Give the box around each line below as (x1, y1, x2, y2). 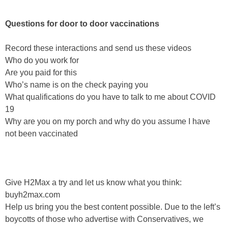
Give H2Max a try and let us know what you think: (5, 178, 182, 187)
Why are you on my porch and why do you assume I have (5, 117, 210, 126)
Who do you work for (5, 55, 79, 65)
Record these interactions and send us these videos (5, 43, 191, 52)
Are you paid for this (5, 68, 77, 77)
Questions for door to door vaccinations (5, 19, 159, 28)
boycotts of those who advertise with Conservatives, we (5, 214, 204, 223)
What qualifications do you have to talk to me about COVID (5, 92, 216, 101)
